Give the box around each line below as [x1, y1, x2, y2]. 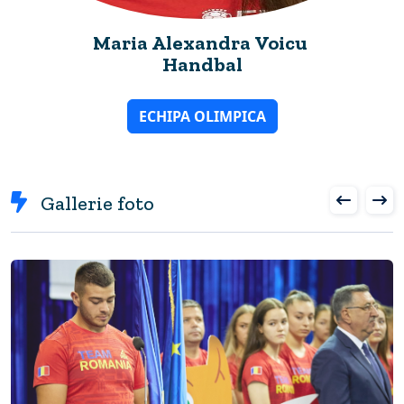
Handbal [161, 51, 243, 77]
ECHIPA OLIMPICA [138, 106, 266, 126]
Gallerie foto [41, 190, 154, 216]
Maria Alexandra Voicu [254, 30, 308, 55]
